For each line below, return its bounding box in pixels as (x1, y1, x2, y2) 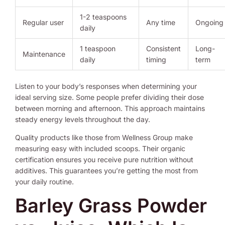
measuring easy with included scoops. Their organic (15, 144, 185, 153)
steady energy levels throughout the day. (15, 115, 150, 124)
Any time (146, 18, 175, 27)
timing (146, 55, 166, 64)
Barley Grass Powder (15, 193, 207, 217)
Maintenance (23, 49, 65, 58)
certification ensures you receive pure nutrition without (15, 155, 193, 164)
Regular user (23, 18, 64, 27)
